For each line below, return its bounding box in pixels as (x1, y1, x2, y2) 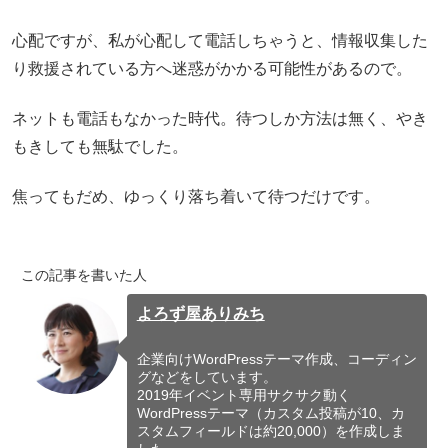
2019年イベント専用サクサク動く (136, 386, 351, 403)
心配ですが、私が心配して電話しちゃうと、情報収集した (12, 31, 428, 49)
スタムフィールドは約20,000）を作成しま (136, 422, 405, 439)
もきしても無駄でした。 (12, 137, 188, 155)
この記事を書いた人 (21, 267, 148, 284)
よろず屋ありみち (136, 305, 265, 323)
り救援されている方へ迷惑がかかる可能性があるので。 (12, 59, 412, 77)
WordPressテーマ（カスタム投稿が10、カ (136, 404, 405, 421)
